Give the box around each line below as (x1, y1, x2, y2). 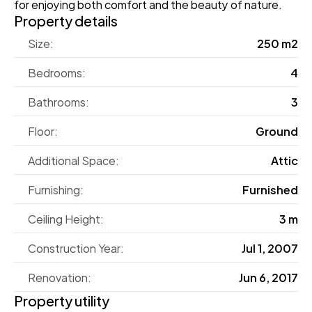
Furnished (242, 180, 298, 198)
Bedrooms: (28, 63, 86, 81)
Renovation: (28, 267, 91, 286)
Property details (14, 8, 118, 31)
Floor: (28, 121, 58, 140)
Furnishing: (28, 180, 84, 198)
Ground (256, 121, 298, 140)
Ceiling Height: (28, 209, 104, 228)
